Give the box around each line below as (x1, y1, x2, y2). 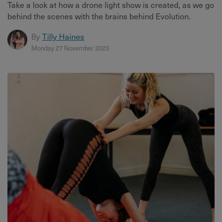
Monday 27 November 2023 (31, 43, 109, 53)
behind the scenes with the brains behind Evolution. (7, 9, 191, 22)
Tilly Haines (42, 30, 84, 42)
